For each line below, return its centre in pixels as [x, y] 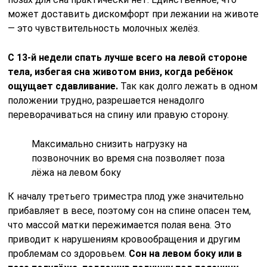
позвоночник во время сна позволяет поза [128, 158]
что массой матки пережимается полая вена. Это [120, 225]
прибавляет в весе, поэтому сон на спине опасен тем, [130, 210]
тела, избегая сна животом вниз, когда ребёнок [121, 72]
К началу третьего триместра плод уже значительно [126, 196]
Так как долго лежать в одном [188, 86]
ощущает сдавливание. [63, 86]
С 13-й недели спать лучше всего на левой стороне [128, 57]
